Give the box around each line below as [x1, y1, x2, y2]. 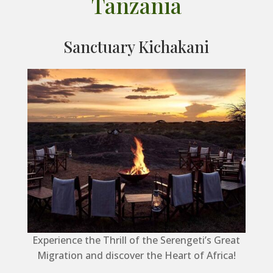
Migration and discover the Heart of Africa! [37, 248, 236, 262]
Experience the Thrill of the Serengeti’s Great [32, 233, 241, 247]
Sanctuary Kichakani [63, 36, 210, 57]
